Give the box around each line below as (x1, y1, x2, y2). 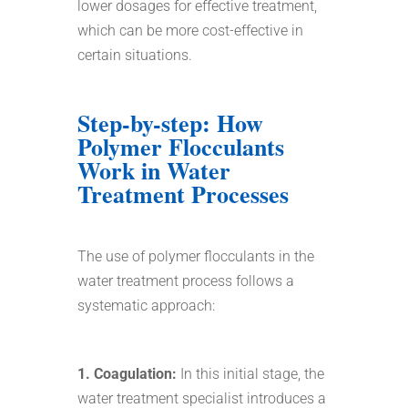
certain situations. (76, 46, 192, 64)
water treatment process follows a (76, 271, 294, 290)
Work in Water (76, 152, 230, 188)
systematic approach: (76, 296, 215, 314)
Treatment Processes (76, 176, 289, 211)
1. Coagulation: (76, 364, 177, 382)
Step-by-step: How (76, 105, 263, 140)
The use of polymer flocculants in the (76, 247, 314, 265)
